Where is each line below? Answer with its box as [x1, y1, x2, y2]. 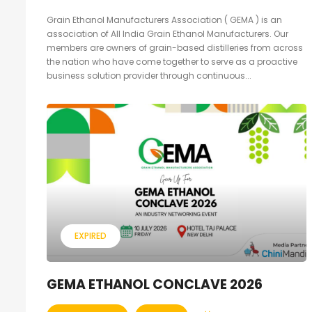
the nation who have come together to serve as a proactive [47, 56, 297, 68]
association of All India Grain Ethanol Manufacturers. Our [47, 28, 288, 40]
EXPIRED [75, 230, 107, 242]
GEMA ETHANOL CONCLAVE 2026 [47, 275, 263, 295]
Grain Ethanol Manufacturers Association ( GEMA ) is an [47, 14, 282, 26]
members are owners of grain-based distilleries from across [47, 42, 303, 54]
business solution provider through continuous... [47, 70, 251, 82]
